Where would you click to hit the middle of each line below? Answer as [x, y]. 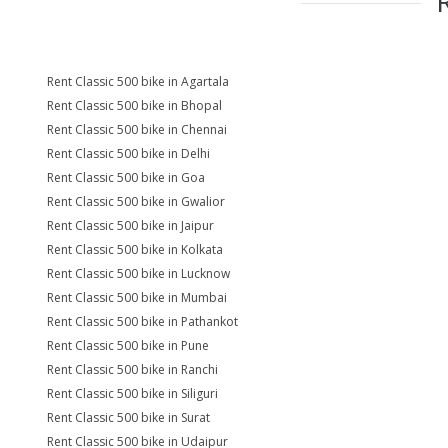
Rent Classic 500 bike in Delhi [128, 153]
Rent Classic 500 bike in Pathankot [142, 321]
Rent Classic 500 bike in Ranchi [132, 369]
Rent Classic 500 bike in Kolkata [135, 249]
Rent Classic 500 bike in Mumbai [137, 297]
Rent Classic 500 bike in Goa [126, 177]
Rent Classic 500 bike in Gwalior [136, 201]
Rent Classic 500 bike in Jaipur [130, 225]
